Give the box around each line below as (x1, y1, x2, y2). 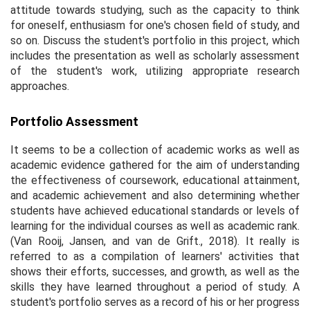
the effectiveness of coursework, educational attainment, (10, 173, 300, 187)
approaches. (10, 79, 69, 93)
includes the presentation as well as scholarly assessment (10, 48, 300, 62)
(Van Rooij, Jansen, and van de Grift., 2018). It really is (10, 234, 300, 248)
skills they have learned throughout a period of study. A (10, 280, 300, 293)
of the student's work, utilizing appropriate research (10, 64, 300, 77)
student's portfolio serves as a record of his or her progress (10, 295, 300, 309)
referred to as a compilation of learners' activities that (10, 249, 300, 263)
